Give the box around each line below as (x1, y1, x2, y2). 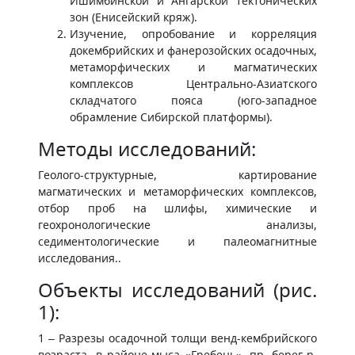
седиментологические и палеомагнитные (38, 234, 317, 249)
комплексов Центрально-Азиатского (70, 76, 317, 91)
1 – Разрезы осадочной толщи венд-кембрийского (38, 330, 317, 345)
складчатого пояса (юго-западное (70, 93, 317, 108)
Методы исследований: (38, 136, 256, 162)
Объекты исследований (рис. (38, 277, 317, 303)
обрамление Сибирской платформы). (70, 109, 273, 124)
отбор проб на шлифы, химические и (38, 200, 317, 216)
